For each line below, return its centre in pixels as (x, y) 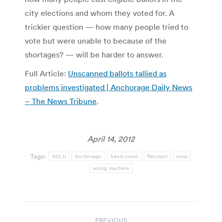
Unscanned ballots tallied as (117, 73)
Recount (157, 156)
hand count (124, 156)
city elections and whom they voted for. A (100, 13)
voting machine (111, 168)
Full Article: (46, 73)
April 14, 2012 (111, 139)
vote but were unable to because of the (96, 40)
